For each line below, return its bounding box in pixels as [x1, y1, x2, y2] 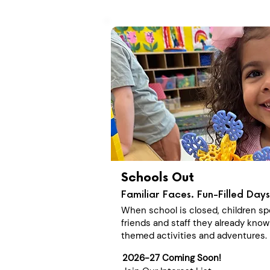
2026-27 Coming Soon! [122, 252, 221, 264]
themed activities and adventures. [121, 230, 267, 242]
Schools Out [121, 171, 194, 185]
